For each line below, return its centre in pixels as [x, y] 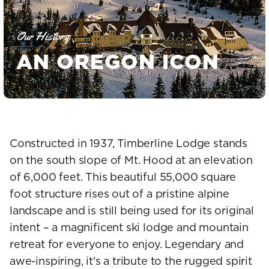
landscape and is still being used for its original [132, 211]
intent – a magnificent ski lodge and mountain [129, 228]
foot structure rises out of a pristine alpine [119, 194]
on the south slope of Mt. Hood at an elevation [131, 160]
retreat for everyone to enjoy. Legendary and [127, 244]
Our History [43, 36]
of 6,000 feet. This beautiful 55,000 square [123, 177]
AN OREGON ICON [118, 62]
